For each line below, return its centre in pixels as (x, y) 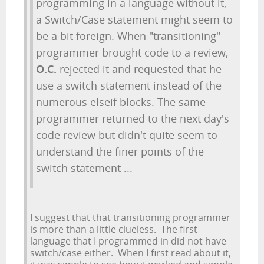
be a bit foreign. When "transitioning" (128, 36)
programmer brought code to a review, (132, 52)
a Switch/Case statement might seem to (135, 19)
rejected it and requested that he (139, 69)
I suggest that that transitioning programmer (131, 217)
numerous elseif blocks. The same (121, 102)
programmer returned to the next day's (133, 118)
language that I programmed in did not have (128, 241)
